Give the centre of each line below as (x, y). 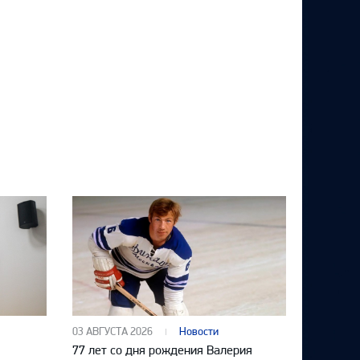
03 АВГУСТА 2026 (112, 332)
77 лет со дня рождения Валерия (162, 350)
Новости (199, 332)
